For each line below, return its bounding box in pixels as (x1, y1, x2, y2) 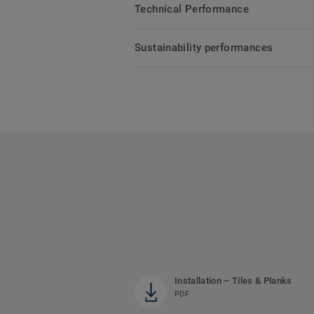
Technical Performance (135, 3, 249, 16)
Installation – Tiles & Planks (175, 275, 292, 287)
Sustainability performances (135, 41, 273, 55)
